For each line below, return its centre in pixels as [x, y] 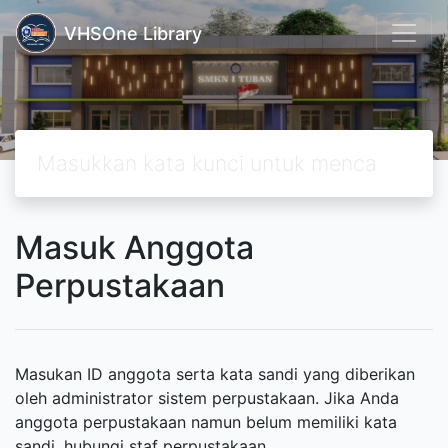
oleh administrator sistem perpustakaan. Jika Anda [207, 398]
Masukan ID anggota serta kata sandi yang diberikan [215, 374]
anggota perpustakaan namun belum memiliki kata [206, 422]
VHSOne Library [133, 33]
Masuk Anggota [134, 247]
